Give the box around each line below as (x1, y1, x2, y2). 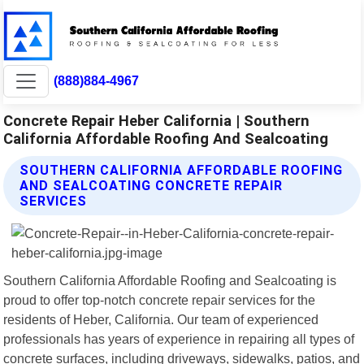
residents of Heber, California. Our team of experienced (3, 311, 319, 327)
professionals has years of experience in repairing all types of (3, 331, 355, 346)
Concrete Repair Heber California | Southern (3, 111, 310, 129)
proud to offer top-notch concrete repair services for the (3, 292, 316, 307)
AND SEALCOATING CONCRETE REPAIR (19, 177, 284, 193)
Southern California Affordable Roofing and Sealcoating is (3, 272, 337, 288)
